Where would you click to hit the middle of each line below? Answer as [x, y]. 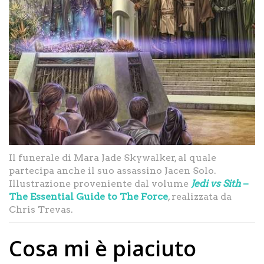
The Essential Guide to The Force [88, 196]
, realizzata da [200, 196]
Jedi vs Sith [216, 183]
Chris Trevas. [41, 209]
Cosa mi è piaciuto [103, 248]
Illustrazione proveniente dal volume [100, 183]
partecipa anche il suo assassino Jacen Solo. [113, 170]
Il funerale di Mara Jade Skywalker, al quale [113, 157]
